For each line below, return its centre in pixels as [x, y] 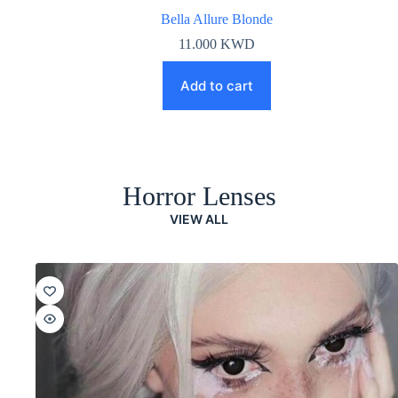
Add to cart [217, 86]
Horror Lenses [199, 196]
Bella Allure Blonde [217, 19]
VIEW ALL [199, 219]
